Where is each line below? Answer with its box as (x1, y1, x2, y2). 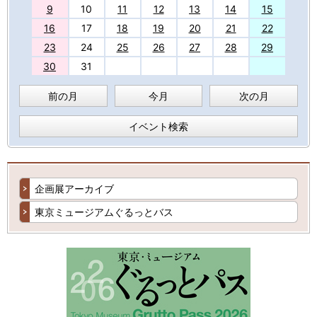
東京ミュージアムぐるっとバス (35, 206, 173, 219)
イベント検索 (129, 120, 188, 133)
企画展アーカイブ (35, 183, 114, 195)
